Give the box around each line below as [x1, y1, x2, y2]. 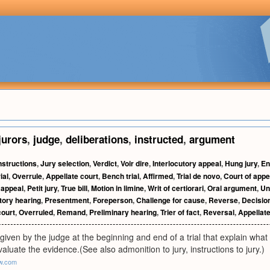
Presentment [45, 195, 89, 206]
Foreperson [93, 195, 133, 206]
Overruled [19, 207, 53, 218]
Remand [57, 207, 86, 218]
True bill [61, 183, 87, 193]
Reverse [209, 195, 238, 206]
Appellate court [46, 171, 98, 181]
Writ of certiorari [148, 183, 204, 193]
